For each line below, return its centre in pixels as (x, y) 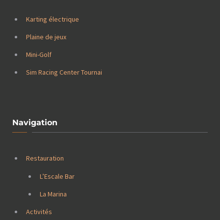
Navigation (35, 123)
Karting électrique (53, 19)
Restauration (45, 158)
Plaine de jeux (46, 37)
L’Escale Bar (57, 176)
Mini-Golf (39, 55)
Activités (39, 212)
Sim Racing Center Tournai (64, 72)
